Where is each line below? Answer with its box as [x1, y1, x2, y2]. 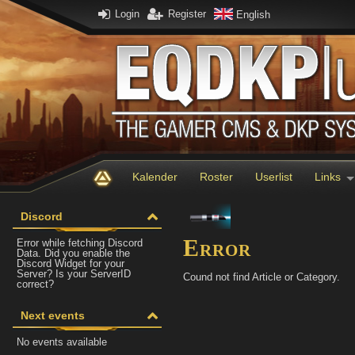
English [236, 8, 271, 21]
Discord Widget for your [17, 258, 124, 269]
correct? [17, 278, 54, 290]
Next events [21, 309, 85, 322]
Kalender [132, 170, 177, 183]
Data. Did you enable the [17, 247, 130, 259]
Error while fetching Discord [17, 237, 143, 249]
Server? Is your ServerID [17, 268, 131, 280]
